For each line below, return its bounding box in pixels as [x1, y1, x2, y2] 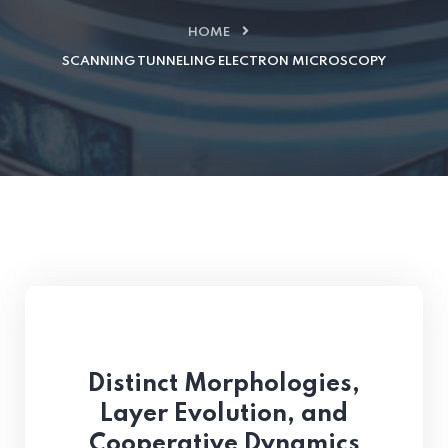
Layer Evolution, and [100, 402, 348, 427]
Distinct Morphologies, [88, 372, 360, 397]
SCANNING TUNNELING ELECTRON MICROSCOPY [62, 55, 386, 68]
